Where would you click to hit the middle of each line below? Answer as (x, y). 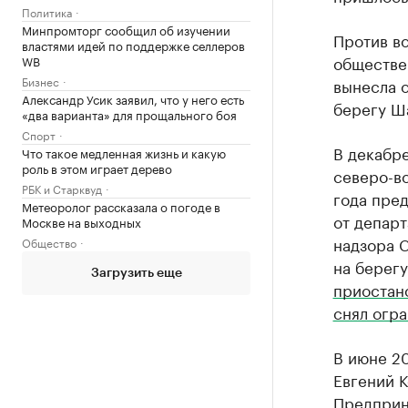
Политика (47, 11)
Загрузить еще (136, 273)
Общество (49, 241)
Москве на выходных (82, 221)
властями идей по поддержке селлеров (133, 44)
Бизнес (41, 80)
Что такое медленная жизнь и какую (124, 152)
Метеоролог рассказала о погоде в (121, 205)
